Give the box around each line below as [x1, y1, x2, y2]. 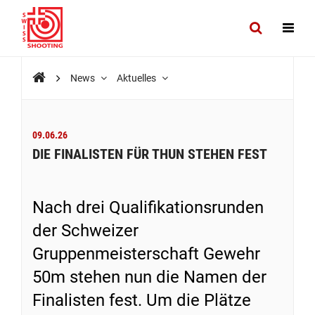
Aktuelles [117, 72, 158, 84]
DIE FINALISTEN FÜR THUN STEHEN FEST [32, 146, 267, 162]
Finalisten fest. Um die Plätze [32, 290, 251, 310]
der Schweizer [32, 221, 139, 240]
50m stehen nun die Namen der [32, 267, 266, 287]
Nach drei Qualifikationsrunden [32, 198, 264, 217]
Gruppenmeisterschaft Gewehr [32, 244, 260, 264]
